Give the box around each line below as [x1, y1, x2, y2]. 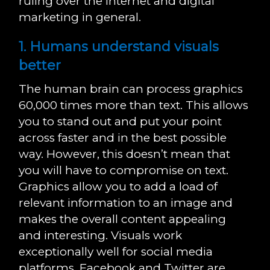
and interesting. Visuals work [19, 228, 183, 242]
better [19, 57, 61, 74]
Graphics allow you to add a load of [19, 180, 218, 193]
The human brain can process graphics [19, 82, 243, 96]
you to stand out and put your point [19, 115, 222, 128]
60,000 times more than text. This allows [19, 98, 249, 112]
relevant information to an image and [19, 196, 233, 210]
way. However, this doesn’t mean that [19, 147, 231, 161]
